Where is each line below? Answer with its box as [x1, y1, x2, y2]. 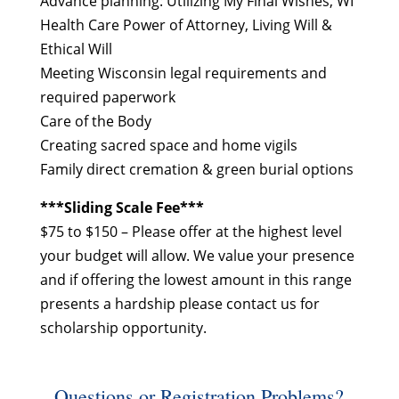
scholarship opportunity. [39, 318, 207, 338]
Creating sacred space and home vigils [39, 135, 297, 155]
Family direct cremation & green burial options [39, 159, 354, 179]
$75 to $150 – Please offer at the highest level [39, 222, 342, 241]
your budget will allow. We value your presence [39, 246, 354, 265]
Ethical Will [39, 39, 112, 59]
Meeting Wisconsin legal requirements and [39, 63, 327, 83]
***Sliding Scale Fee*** [39, 198, 204, 217]
